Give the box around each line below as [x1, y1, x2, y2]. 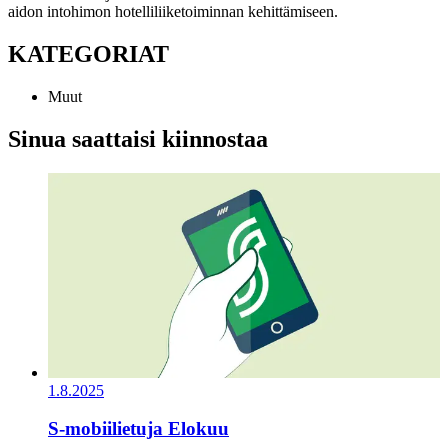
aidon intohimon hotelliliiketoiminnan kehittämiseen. [8, 2, 338, 20]
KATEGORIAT [8, 40, 169, 67]
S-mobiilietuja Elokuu [48, 418, 229, 440]
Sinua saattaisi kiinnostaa [8, 125, 268, 152]
